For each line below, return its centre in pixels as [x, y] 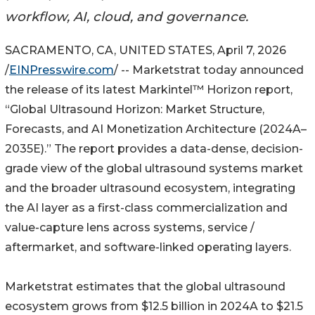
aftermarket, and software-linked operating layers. [148, 247]
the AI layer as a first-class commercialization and [146, 208]
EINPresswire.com [62, 70]
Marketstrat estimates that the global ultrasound [145, 287]
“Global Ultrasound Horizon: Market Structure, [135, 110]
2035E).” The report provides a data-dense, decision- [154, 149]
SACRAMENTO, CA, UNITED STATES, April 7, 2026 [146, 51]
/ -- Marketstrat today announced [209, 70]
